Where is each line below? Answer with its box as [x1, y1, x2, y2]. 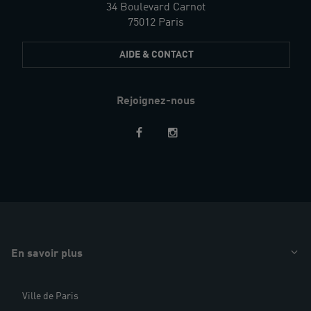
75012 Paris [127, 17, 184, 29]
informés [11, 201, 56, 212]
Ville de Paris [22, 292, 78, 302]
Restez [11, 185, 46, 197]
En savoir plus [11, 249, 83, 260]
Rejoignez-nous [116, 96, 195, 108]
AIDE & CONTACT [119, 50, 194, 60]
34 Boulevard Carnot [106, 2, 205, 14]
